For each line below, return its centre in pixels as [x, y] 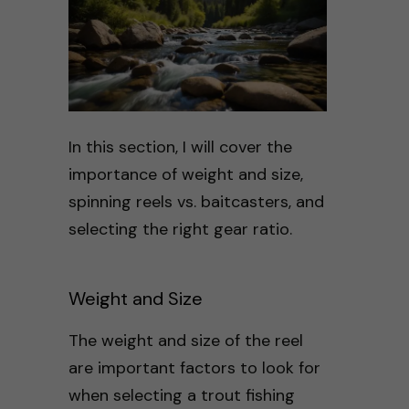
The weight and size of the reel [185, 340]
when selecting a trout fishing [181, 395]
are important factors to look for [194, 367]
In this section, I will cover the [180, 147]
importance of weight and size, [185, 174]
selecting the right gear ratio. [180, 229]
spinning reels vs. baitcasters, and [196, 201]
